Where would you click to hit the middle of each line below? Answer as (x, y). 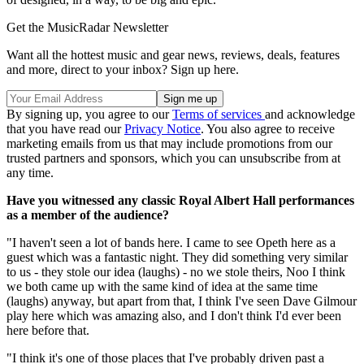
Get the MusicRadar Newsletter (87, 27)
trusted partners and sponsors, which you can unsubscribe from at (173, 158)
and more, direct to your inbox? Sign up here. (123, 69)
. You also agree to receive (268, 128)
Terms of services (219, 114)
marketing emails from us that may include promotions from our (169, 143)
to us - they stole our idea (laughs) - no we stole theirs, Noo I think (176, 271)
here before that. (48, 330)
